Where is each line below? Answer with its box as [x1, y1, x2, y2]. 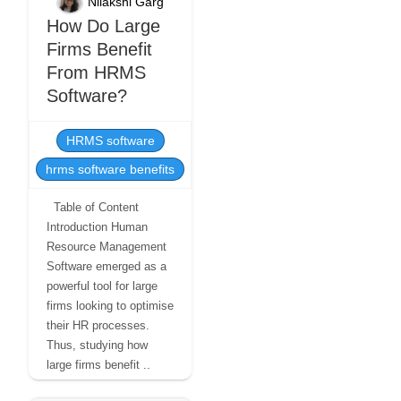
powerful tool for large [47, 279, 158, 293]
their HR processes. [47, 319, 149, 332]
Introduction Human [47, 220, 148, 234]
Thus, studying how [47, 338, 148, 352]
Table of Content [47, 200, 139, 214]
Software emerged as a [47, 260, 166, 273]
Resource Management [47, 240, 166, 253]
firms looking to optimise [47, 299, 174, 312]
